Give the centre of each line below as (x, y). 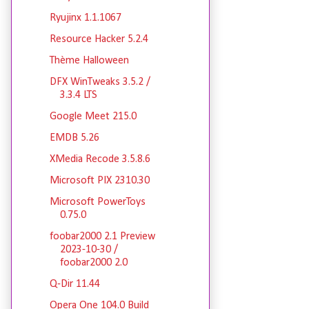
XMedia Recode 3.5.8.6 (100, 160)
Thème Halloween (89, 61)
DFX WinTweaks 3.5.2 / (100, 82)
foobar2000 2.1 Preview (102, 237)
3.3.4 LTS (78, 96)
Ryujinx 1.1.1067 (85, 18)
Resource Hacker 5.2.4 (99, 40)
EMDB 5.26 (74, 138)
